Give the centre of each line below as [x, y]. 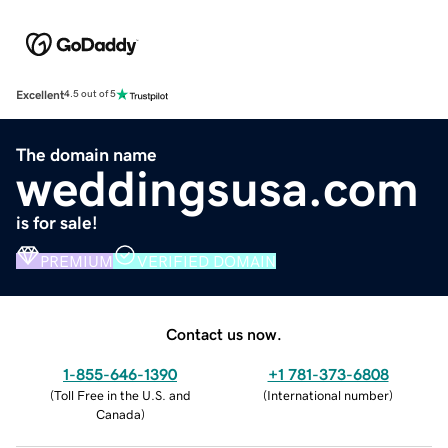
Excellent [40, 94]
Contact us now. [224, 333]
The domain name [86, 154]
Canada [118, 414]
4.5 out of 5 [90, 94]
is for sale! [57, 222]
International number [328, 395]
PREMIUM [76, 260]
